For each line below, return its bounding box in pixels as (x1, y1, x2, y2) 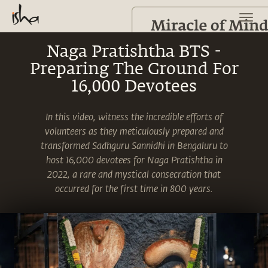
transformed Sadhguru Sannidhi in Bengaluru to (40, 139, 228, 151)
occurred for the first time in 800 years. (55, 182, 213, 194)
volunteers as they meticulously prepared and (44, 124, 224, 137)
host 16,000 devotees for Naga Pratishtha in (45, 153, 223, 166)
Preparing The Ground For (29, 62, 239, 78)
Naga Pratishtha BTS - (47, 44, 221, 60)
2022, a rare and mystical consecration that (47, 167, 221, 180)
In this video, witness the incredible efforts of (45, 110, 223, 123)
